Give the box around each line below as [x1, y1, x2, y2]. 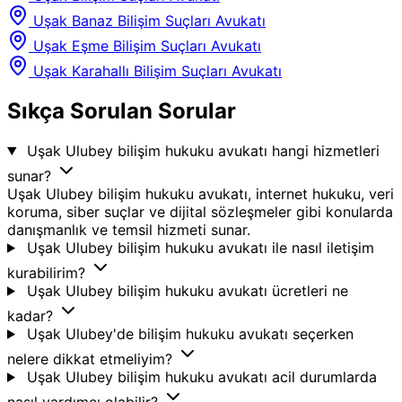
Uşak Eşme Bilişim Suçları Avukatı [33, 37, 261, 56]
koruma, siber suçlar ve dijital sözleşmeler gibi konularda [7, 202, 393, 221]
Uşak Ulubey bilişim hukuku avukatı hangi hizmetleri [26, 141, 380, 160]
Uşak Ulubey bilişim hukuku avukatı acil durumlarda [26, 367, 377, 386]
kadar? [7, 306, 57, 325]
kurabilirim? [7, 263, 90, 282]
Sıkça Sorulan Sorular [7, 97, 236, 124]
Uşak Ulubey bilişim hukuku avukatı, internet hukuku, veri [7, 184, 394, 203]
